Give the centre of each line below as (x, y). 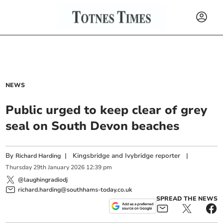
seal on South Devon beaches (93, 126)
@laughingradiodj (43, 179)
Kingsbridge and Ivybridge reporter (127, 156)
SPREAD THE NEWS (187, 198)
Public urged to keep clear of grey (107, 110)
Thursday (19, 167)
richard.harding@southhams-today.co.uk (75, 189)
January (59, 167)
